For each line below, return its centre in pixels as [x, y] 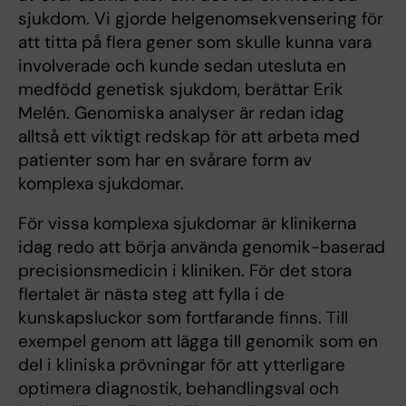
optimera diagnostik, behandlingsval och [179, 389]
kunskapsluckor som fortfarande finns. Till [183, 318]
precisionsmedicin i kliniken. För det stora [185, 271]
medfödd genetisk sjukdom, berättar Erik [181, 90]
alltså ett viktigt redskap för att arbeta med [189, 137]
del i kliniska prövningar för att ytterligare [182, 365]
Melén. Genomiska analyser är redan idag [181, 113]
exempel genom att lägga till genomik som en [198, 342]
